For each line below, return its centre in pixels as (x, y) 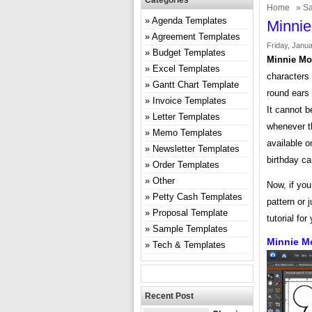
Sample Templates (190, 229)
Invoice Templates (189, 101)
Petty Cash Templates (197, 197)
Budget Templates (189, 53)
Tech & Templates (189, 245)
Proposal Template (190, 213)
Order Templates (186, 165)
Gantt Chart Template (196, 85)
